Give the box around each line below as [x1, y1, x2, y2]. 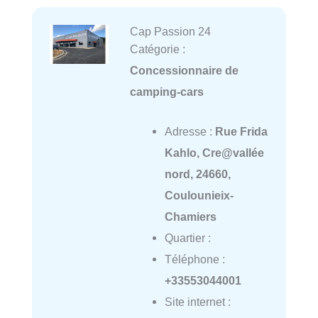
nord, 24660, [164, 168, 231, 181]
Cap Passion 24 [129, 24, 211, 38]
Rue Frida [214, 125, 268, 138]
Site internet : [164, 295, 231, 309]
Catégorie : [129, 42, 185, 55]
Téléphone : [164, 253, 225, 266]
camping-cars [129, 84, 204, 98]
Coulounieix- [164, 189, 234, 202]
